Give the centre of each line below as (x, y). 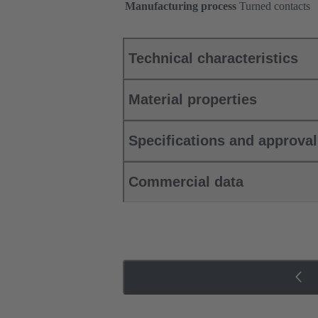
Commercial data (186, 182)
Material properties (193, 100)
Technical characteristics (213, 59)
